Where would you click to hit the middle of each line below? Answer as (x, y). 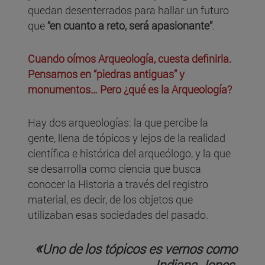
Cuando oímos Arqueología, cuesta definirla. (130, 59)
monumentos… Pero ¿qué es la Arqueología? (130, 90)
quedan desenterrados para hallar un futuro (128, 10)
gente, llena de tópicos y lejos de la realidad (127, 138)
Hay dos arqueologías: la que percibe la (118, 123)
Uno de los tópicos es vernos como (140, 249)
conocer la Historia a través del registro (118, 184)
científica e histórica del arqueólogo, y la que (129, 153)
